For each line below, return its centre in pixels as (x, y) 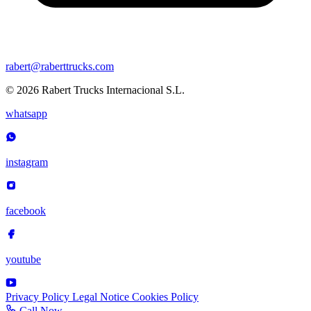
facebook (26, 210)
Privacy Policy (39, 296)
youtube (23, 259)
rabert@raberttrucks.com (60, 66)
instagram (27, 162)
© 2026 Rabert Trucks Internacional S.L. (95, 90)
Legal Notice (102, 296)
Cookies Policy (165, 296)
